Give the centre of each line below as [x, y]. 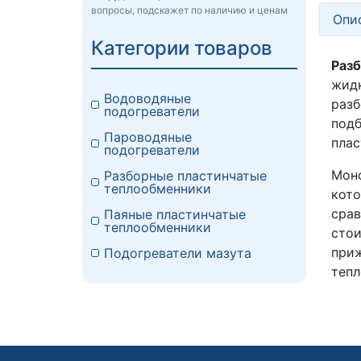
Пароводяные [148, 137]
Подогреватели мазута [178, 253]
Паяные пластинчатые [175, 215]
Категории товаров [182, 48]
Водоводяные [147, 99]
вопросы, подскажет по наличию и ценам [189, 10]
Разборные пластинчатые [185, 176]
